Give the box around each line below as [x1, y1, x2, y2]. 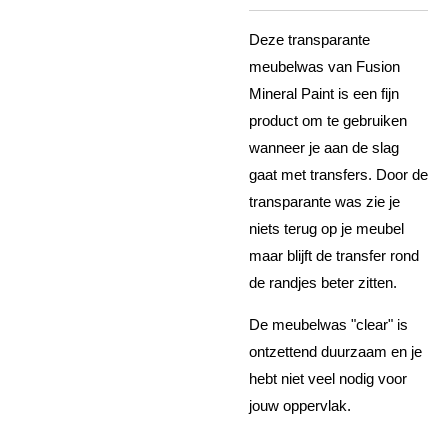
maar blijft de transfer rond [249, 247, 419, 265]
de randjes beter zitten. [249, 274, 397, 292]
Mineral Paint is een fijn [249, 85, 399, 103]
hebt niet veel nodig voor [249, 370, 407, 388]
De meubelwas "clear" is [249, 316, 408, 334]
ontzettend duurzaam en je [249, 343, 422, 361]
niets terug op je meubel [249, 220, 404, 238]
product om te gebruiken [249, 112, 407, 130]
